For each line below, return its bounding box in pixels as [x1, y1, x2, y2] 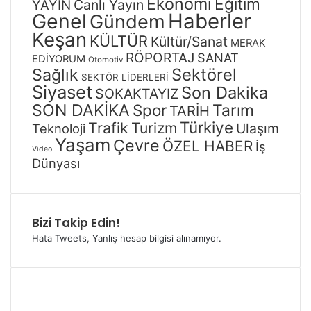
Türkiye [180, 118, 233, 137]
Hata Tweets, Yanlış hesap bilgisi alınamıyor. [32, 233, 221, 244]
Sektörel [171, 65, 237, 85]
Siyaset [32, 81, 92, 103]
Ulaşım [236, 120, 279, 137]
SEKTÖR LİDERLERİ [81, 72, 169, 83]
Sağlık [32, 65, 78, 85]
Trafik [88, 119, 128, 137]
